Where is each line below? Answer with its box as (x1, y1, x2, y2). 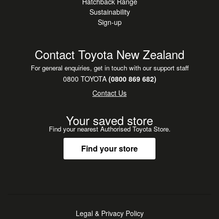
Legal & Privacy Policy (75, 208, 144, 218)
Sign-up (97, 17, 122, 27)
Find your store (81, 142, 138, 154)
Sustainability (89, 6, 130, 17)
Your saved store (66, 111, 153, 129)
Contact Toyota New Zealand (35, 45, 184, 63)
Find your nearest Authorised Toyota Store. (48, 124, 171, 133)
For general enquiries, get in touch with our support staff (30, 63, 189, 72)
